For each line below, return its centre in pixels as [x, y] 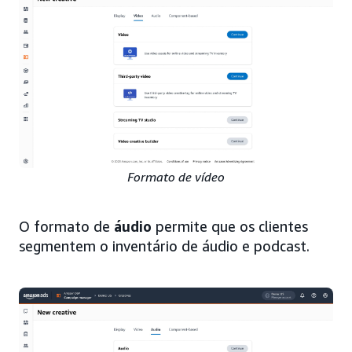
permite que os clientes [230, 227]
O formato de [66, 227]
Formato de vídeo [176, 177]
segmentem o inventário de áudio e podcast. [164, 246]
